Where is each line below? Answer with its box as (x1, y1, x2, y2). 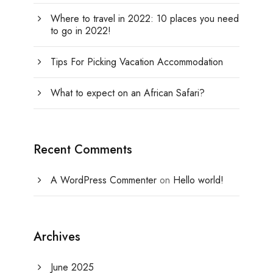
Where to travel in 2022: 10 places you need (51, 12, 239, 26)
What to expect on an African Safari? (51, 86, 205, 101)
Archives (34, 228, 80, 246)
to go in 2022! (51, 24, 111, 38)
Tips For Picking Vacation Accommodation (51, 55, 223, 69)
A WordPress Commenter (51, 173, 157, 188)
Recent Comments (34, 141, 132, 159)
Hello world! (173, 173, 224, 188)
